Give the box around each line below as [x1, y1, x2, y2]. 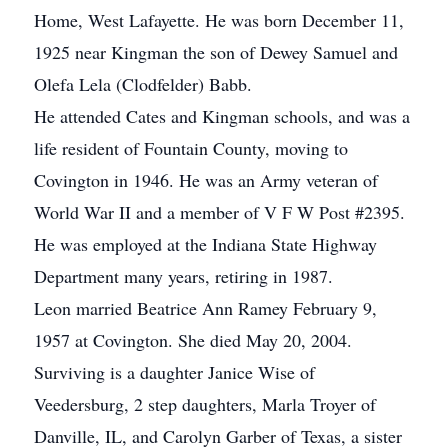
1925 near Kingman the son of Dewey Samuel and [34, 40, 398, 64]
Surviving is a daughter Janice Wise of [34, 360, 315, 384]
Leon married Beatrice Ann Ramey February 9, [34, 296, 377, 320]
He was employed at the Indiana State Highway [34, 232, 377, 256]
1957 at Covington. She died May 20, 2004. [34, 328, 352, 352]
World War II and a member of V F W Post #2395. [34, 200, 405, 224]
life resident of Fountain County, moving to [34, 136, 348, 160]
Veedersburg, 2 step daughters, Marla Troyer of [34, 392, 376, 416]
